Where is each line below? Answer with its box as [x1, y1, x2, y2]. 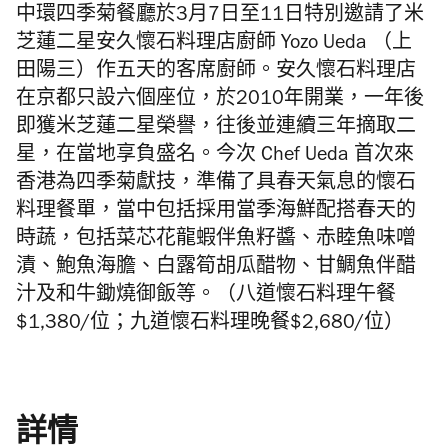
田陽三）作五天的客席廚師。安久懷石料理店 [16, 63, 416, 84]
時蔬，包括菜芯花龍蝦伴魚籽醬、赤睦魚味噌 [16, 231, 416, 252]
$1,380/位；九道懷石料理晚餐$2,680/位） [16, 315, 404, 336]
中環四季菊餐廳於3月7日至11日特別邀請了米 [16, 7, 424, 28]
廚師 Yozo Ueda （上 [236, 35, 412, 56]
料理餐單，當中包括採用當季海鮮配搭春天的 [16, 203, 416, 224]
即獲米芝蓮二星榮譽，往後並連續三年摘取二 [16, 119, 416, 140]
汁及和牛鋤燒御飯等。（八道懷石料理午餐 [16, 287, 396, 308]
